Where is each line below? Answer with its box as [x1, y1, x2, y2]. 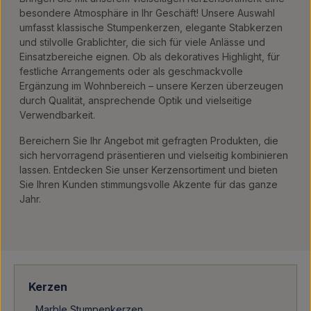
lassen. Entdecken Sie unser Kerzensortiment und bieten [19, 164, 278, 176]
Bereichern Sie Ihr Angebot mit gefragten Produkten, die [19, 135, 278, 146]
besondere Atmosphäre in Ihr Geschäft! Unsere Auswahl [19, 7, 275, 19]
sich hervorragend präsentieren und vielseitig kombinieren [19, 149, 288, 161]
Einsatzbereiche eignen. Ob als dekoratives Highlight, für [19, 51, 280, 62]
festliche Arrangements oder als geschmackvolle [19, 65, 243, 77]
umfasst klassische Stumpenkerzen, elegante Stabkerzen [19, 22, 283, 33]
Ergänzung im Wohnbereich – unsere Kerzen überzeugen [19, 80, 283, 92]
